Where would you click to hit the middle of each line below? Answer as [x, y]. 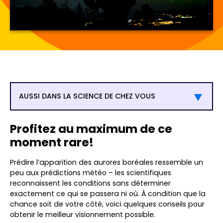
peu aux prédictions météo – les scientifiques [91, 173]
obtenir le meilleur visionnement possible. [85, 215]
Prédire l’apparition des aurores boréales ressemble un [107, 163]
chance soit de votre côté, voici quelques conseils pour [107, 204]
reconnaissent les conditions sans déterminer [90, 183]
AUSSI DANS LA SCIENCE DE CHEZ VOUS [87, 96]
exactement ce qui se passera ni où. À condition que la [108, 194]
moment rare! [52, 143]
